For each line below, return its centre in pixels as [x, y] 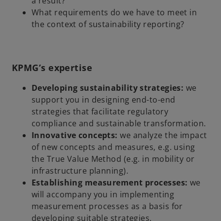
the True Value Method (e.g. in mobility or [113, 159]
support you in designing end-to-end [104, 99]
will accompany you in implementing [103, 194]
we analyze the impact [164, 135]
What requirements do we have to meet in [114, 12]
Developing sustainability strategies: [109, 88]
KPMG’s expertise [52, 67]
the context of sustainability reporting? [108, 24]
